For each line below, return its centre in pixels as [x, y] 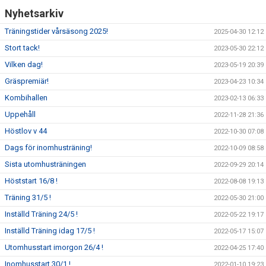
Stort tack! [22, 48]
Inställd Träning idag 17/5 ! [50, 231]
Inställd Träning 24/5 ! [41, 214]
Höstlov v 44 [26, 131]
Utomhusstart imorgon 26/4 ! [54, 247]
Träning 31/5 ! [28, 197]
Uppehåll [20, 114]
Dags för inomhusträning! [48, 148]
